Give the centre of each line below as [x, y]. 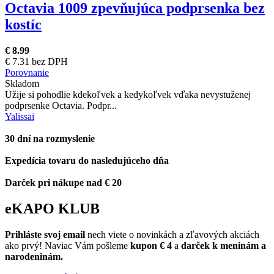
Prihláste [24, 234]
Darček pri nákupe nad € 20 [63, 183]
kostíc [23, 25]
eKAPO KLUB [52, 208]
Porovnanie [27, 72]
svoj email [65, 234]
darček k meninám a [224, 245]
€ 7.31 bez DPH [36, 61]
